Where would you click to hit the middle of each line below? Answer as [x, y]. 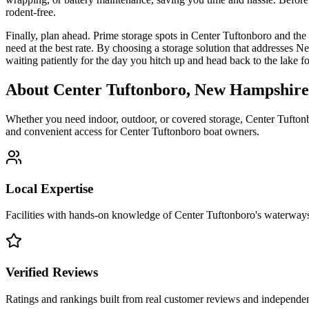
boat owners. [230, 131]
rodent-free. [31, 12]
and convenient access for [63, 131]
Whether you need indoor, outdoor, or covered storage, [126, 119]
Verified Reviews [52, 272]
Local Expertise [49, 188]
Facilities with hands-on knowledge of [90, 215]
